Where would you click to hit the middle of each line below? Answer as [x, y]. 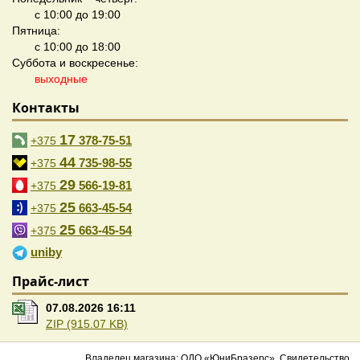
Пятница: [36, 31]
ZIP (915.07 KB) [87, 324]
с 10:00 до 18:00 [78, 47]
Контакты [46, 108]
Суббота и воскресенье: [75, 63]
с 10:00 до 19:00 [78, 15]
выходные [61, 79]
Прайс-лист [51, 282]
